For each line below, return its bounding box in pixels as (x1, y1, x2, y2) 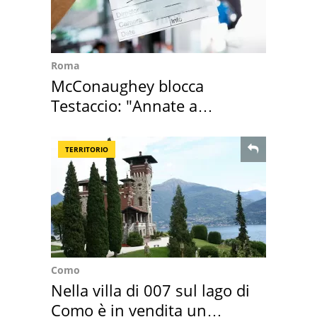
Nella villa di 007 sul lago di (51, 279, 250, 301)
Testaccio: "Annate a (51, 95, 197, 117)
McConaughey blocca (51, 75, 204, 97)
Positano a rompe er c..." (51, 115, 229, 137)
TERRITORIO (65, 144, 108, 155)
